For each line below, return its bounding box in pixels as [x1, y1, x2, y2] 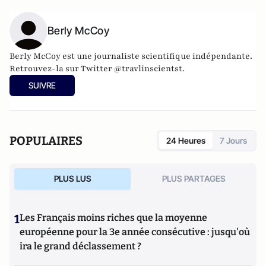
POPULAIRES [9, 134, 83, 148]
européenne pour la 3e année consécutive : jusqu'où [20, 226, 250, 237]
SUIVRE [28, 80, 56, 90]
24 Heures [166, 135, 205, 145]
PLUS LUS [53, 173, 91, 183]
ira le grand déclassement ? [20, 240, 141, 252]
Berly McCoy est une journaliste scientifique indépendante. [9, 50, 252, 62]
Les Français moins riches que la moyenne [20, 212, 207, 223]
